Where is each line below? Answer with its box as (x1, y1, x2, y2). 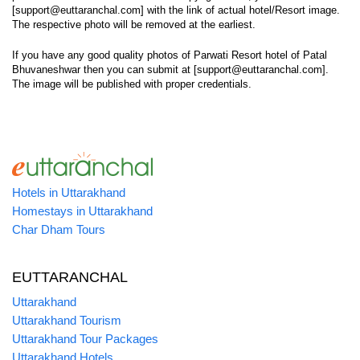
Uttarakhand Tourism (12, 313, 121, 327)
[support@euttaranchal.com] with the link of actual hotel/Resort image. (12, 4, 340, 16)
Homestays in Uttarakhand (12, 204, 153, 218)
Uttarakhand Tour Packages (12, 332, 158, 346)
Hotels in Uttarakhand (12, 186, 125, 199)
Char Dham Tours (12, 223, 105, 236)
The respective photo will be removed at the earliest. (12, 18, 256, 31)
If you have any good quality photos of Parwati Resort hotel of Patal (12, 49, 327, 61)
